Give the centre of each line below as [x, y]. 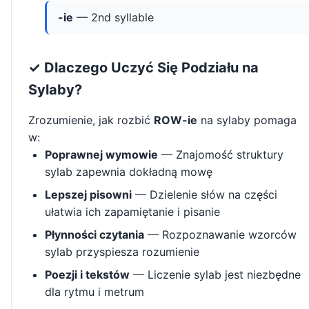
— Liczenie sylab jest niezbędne [215, 275]
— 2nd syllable [113, 18]
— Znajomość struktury [221, 155]
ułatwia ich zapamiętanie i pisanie [132, 212]
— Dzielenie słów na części [205, 195]
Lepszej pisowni [88, 195]
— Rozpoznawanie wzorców [220, 235]
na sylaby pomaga [247, 120]
